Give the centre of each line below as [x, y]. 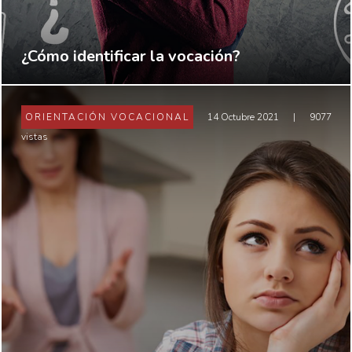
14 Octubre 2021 [243, 117]
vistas [35, 137]
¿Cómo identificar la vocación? [131, 56]
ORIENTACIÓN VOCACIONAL [107, 117]
